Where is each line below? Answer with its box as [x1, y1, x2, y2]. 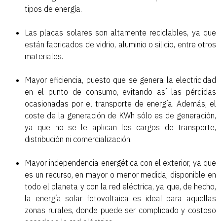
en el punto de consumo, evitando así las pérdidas [25, 87, 216, 97]
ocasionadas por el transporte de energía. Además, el [25, 99, 216, 109]
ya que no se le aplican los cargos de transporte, [25, 122, 216, 133]
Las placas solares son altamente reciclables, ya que [25, 28, 216, 38]
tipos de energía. [25, 4, 82, 14]
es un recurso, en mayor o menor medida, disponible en [25, 170, 216, 180]
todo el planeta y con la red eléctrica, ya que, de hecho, [25, 182, 216, 192]
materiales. [25, 51, 63, 62]
